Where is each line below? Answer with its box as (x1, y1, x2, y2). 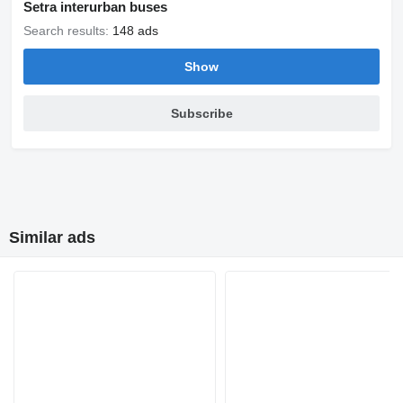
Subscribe (170, 106, 233, 121)
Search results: (23, 23, 112, 39)
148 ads (112, 23, 158, 39)
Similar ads (9, 228, 95, 247)
